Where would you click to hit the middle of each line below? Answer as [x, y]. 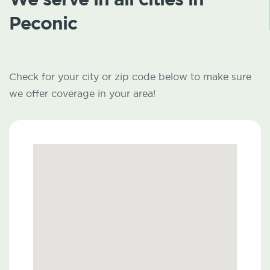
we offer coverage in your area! [82, 94]
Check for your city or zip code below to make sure [130, 77]
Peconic [43, 23]
